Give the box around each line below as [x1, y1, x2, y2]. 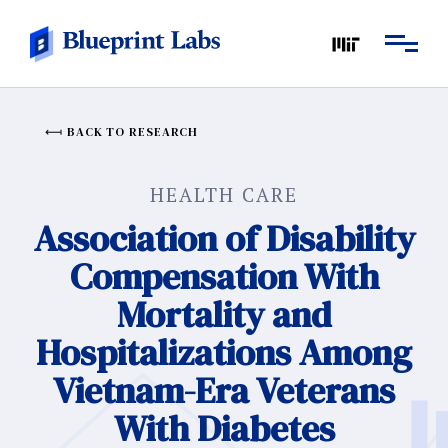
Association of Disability [33, 214, 415, 263]
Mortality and [116, 290, 332, 339]
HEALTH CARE [150, 182, 298, 207]
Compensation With [69, 252, 379, 301]
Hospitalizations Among [36, 328, 412, 377]
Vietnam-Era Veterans [53, 366, 395, 415]
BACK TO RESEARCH [66, 124, 199, 140]
